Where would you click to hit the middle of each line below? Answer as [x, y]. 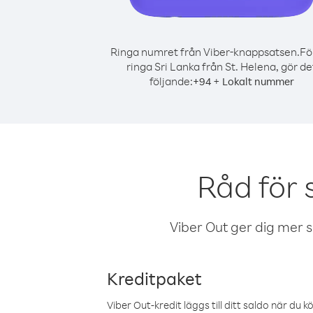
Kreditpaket [154, 278]
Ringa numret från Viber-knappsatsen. [205, 52]
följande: [171, 81]
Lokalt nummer [258, 81]
